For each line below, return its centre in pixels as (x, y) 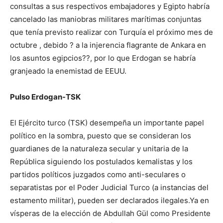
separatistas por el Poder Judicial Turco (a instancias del (109, 188)
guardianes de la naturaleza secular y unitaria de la (99, 149)
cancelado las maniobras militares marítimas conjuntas (106, 19)
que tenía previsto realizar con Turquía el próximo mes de (111, 32)
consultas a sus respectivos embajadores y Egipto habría (110, 6)
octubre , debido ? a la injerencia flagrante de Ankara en (108, 45)
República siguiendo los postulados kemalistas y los (101, 162)
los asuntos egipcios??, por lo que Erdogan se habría (103, 58)
